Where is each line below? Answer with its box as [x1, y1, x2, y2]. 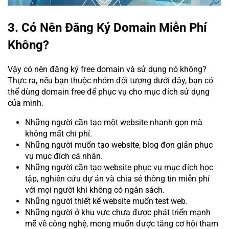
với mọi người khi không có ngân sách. [25, 185, 165, 195]
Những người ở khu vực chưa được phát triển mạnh [25, 207, 211, 217]
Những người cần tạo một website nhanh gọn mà [25, 117, 202, 127]
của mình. [8, 98, 45, 108]
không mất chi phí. [25, 128, 92, 139]
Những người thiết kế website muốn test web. [25, 196, 188, 206]
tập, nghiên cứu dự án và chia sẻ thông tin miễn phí [25, 173, 210, 184]
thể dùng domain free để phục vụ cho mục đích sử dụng [8, 86, 210, 97]
